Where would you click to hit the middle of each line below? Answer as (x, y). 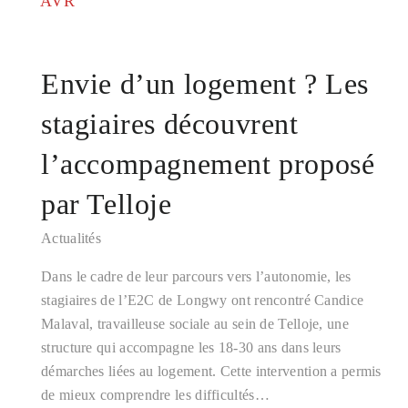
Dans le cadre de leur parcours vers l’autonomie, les (196, 276)
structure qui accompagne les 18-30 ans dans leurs (191, 347)
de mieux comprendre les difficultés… (155, 395)
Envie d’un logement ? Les (205, 84)
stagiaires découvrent (170, 124)
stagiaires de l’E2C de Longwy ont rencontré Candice (203, 300)
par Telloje (107, 204)
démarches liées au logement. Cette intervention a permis (211, 371)
